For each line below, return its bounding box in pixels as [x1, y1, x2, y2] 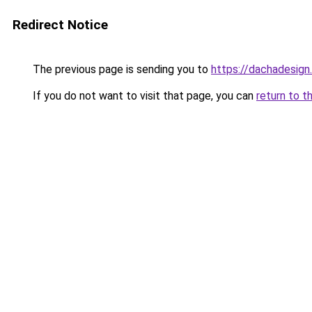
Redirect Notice [13, 17, 108, 33]
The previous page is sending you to [30, 63, 211, 76]
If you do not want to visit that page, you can [30, 89, 256, 102]
